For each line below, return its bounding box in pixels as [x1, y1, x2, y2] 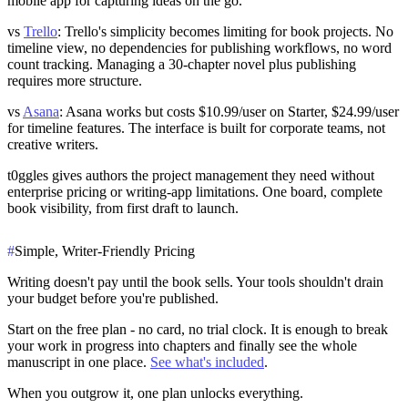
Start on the [7, 321, 76, 337]
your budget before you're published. [7, 290, 219, 306]
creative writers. [7, 137, 98, 153]
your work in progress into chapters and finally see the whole [7, 337, 357, 353]
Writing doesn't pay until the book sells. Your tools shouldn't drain [7, 273, 383, 290]
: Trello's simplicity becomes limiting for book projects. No [57, 24, 393, 40]
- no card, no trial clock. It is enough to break [127, 321, 388, 337]
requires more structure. [7, 73, 142, 89]
